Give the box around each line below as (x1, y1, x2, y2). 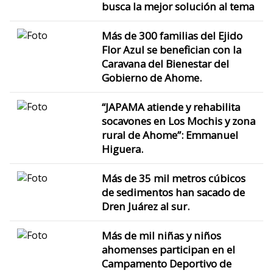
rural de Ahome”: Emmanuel (101, 127, 238, 142)
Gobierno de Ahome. (101, 70, 202, 85)
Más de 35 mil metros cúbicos (101, 171, 246, 185)
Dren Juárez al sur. (101, 199, 190, 213)
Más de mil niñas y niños (101, 228, 221, 243)
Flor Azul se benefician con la (101, 42, 241, 57)
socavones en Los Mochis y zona (101, 113, 255, 128)
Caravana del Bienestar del (101, 56, 229, 71)
